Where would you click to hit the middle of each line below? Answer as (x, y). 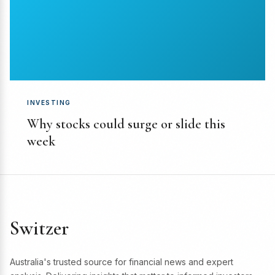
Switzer (39, 228)
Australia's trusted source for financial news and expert (122, 261)
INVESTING (49, 102)
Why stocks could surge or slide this (126, 124)
